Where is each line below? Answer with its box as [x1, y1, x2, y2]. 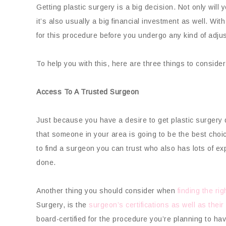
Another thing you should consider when [36, 187, 178, 195]
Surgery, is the [36, 201, 89, 209]
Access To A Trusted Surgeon [36, 88, 139, 96]
